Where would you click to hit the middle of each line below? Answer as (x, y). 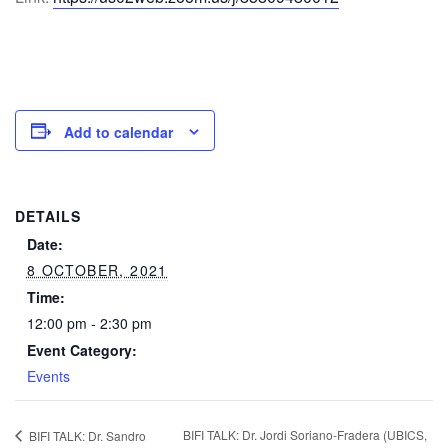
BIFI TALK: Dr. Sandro (86, 435)
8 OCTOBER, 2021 (97, 270)
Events (48, 376)
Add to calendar (118, 132)
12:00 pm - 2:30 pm (89, 323)
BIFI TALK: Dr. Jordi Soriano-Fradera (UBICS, (304, 435)
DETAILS (48, 216)
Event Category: (81, 350)
